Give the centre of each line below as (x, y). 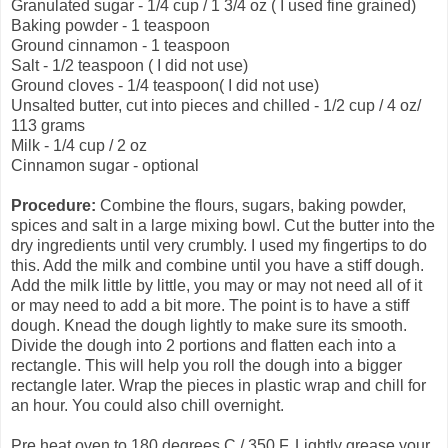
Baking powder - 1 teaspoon (110, 26)
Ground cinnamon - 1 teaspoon (120, 46)
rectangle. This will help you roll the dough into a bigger (206, 366)
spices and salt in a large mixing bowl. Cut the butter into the (223, 226)
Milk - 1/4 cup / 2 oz (79, 146)
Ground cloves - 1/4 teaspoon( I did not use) (165, 86)
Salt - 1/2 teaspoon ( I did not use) (129, 66)
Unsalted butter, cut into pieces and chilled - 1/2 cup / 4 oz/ (216, 106)
